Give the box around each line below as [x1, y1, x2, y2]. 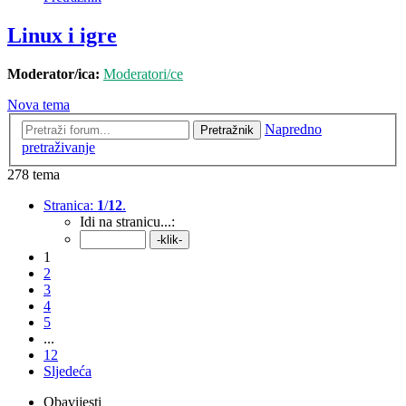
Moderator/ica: [7, 66, 100, 82]
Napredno [265, 121, 322, 137]
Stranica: [43, 197, 97, 213]
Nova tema [7, 97, 70, 113]
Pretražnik [200, 122, 254, 137]
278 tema [7, 166, 60, 182]
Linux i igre [7, 24, 117, 48]
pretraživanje [22, 139, 95, 155]
